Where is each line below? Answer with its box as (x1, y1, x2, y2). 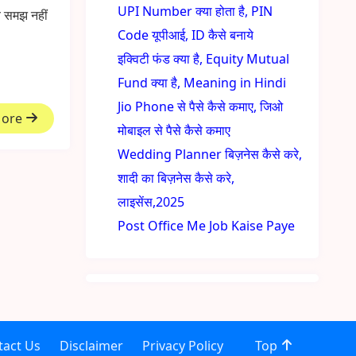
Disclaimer (59, 337, 123, 354)
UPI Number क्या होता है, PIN (118, 2, 273, 20)
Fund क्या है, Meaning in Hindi (118, 74, 287, 91)
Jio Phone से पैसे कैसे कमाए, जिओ (118, 98, 284, 115)
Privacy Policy (141, 337, 223, 354)
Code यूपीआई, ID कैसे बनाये (118, 26, 254, 44)
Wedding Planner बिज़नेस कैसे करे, (118, 145, 303, 163)
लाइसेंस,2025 (118, 193, 185, 211)
